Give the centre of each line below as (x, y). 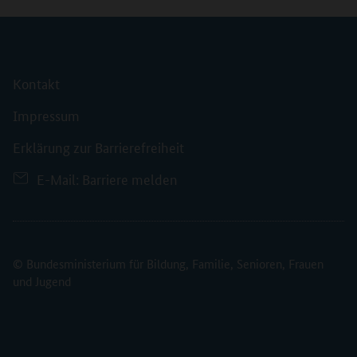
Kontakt (36, 82)
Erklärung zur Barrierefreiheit (98, 146)
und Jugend (42, 280)
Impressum (46, 114)
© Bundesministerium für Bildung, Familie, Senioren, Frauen (168, 263)
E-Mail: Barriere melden (107, 178)
